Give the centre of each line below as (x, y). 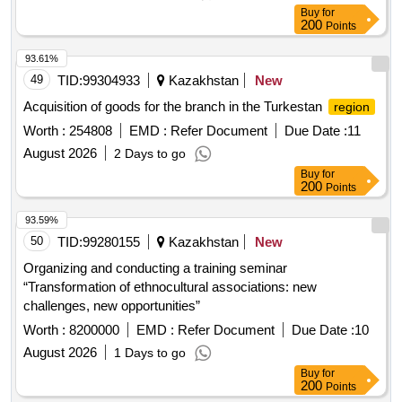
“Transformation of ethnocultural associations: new (170, 287)
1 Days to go (150, 353)
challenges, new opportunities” (112, 306)
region (352, 107)
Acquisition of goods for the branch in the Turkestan (175, 107)
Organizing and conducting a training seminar (155, 268)
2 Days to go (150, 154)
